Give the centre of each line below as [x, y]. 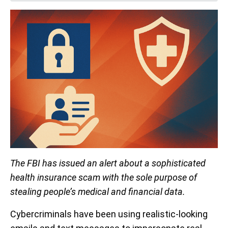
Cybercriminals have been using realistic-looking [109, 214]
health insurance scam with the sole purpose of [104, 177]
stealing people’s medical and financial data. [98, 192]
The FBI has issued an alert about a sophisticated [108, 163]
